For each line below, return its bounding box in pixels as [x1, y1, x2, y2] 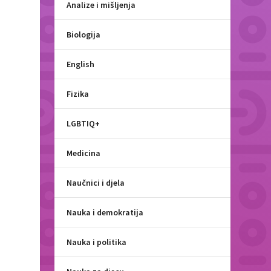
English [67, 59, 95, 70]
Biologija [67, 29, 101, 40]
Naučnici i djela [67, 177, 125, 188]
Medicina [67, 148, 101, 158]
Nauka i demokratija [67, 207, 144, 218]
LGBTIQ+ [67, 118, 100, 129]
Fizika [67, 88, 90, 99]
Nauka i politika [67, 237, 127, 247]
